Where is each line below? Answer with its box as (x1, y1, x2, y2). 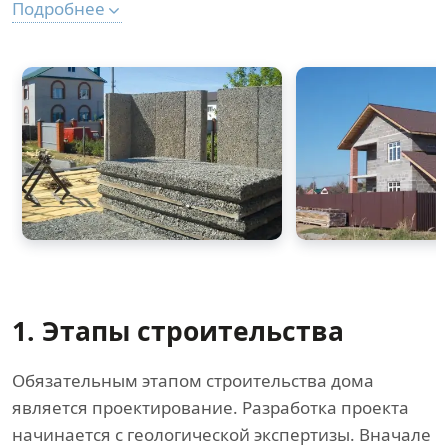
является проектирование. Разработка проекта (12, 396, 409, 420)
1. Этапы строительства (12, 313, 344, 350)
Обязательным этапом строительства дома (12, 369, 374, 393)
